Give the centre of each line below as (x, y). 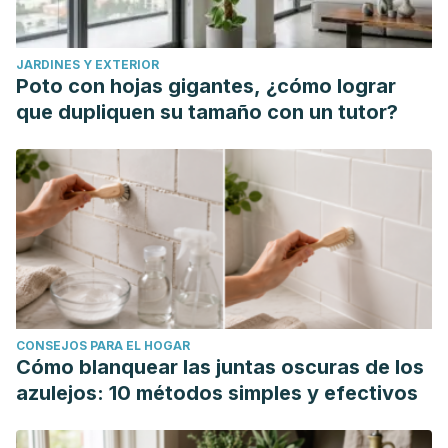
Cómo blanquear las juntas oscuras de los (220, 367)
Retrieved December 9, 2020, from (156, 17)
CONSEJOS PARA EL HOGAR (103, 345)
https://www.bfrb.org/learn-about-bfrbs (168, 45)
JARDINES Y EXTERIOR (87, 64)
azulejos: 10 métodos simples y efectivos (217, 393)
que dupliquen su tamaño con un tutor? (207, 112)
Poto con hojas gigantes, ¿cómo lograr (206, 86)
